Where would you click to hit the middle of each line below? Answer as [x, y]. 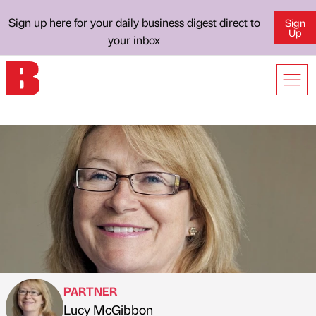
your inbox [134, 40]
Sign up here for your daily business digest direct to [134, 22]
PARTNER [90, 291]
